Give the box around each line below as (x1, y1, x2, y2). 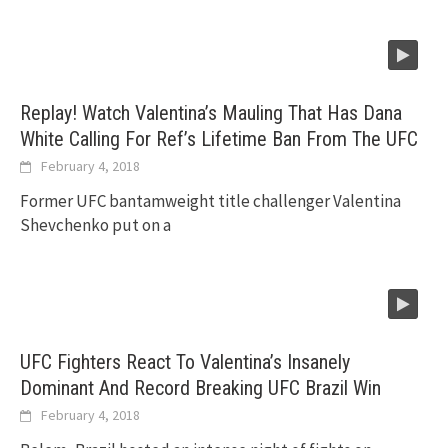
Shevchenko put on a (20, 214, 171, 237)
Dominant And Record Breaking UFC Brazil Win (20, 376, 381, 401)
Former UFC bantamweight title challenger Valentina (20, 190, 401, 213)
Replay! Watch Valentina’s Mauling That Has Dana (20, 101, 402, 126)
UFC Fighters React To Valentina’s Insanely (20, 350, 350, 375)
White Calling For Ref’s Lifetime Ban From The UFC (20, 127, 418, 152)
